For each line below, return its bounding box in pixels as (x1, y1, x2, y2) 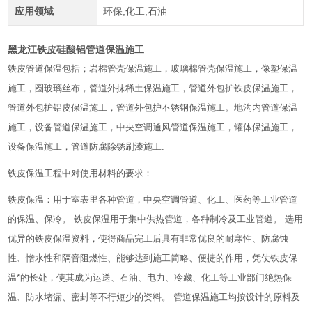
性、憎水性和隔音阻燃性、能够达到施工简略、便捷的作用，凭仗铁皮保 (8, 253, 298, 263)
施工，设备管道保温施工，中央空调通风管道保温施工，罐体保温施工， (8, 122, 298, 132)
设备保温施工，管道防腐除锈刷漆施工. (8, 141, 165, 152)
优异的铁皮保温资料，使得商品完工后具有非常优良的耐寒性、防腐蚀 (8, 233, 289, 244)
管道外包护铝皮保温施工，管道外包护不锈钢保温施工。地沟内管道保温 (8, 102, 298, 113)
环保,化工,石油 (102, 6, 167, 17)
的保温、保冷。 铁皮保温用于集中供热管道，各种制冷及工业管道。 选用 (8, 214, 304, 224)
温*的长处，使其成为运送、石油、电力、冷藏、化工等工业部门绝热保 (8, 272, 292, 283)
